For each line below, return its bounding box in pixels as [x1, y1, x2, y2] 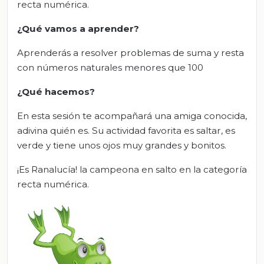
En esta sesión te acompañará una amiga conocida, [17, 110, 247, 122]
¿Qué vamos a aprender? [17, 23, 139, 35]
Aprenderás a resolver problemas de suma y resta [17, 47, 244, 59]
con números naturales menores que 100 [17, 62, 203, 74]
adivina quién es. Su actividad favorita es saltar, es [17, 125, 235, 137]
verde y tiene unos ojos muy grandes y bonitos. [17, 140, 226, 151]
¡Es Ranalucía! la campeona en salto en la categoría [17, 164, 247, 176]
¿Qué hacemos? [17, 86, 95, 98]
